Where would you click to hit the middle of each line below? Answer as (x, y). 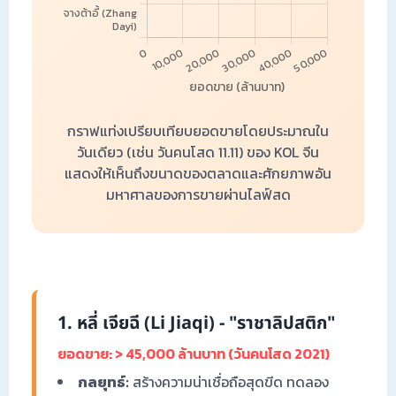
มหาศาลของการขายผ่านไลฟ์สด (198, 195)
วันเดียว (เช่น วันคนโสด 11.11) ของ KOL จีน (198, 152)
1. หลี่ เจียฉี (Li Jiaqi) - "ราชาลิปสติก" (196, 324)
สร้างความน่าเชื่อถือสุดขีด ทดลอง (229, 382)
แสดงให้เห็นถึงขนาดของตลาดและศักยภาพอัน (198, 174)
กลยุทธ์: (103, 382)
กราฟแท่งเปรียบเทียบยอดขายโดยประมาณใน (198, 131)
